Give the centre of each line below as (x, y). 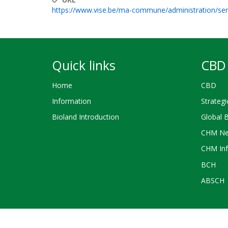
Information (72, 101)
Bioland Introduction (85, 117)
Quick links (84, 65)
